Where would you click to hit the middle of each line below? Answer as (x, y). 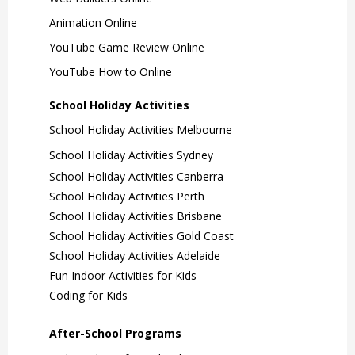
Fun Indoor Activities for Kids (123, 275)
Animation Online (93, 22)
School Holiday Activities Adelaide (135, 255)
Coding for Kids (88, 295)
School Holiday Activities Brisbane (136, 216)
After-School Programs (115, 333)
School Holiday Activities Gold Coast (141, 235)
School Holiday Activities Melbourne (141, 129)
